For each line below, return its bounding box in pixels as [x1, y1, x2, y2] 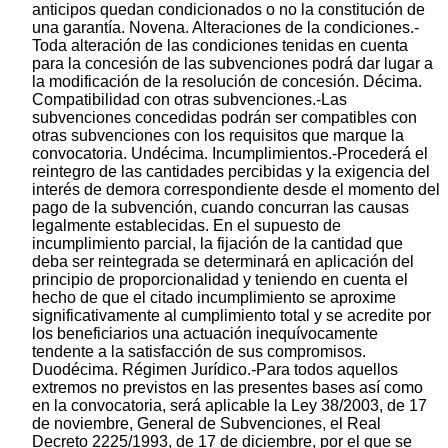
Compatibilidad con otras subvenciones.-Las [32, 91, 347, 109]
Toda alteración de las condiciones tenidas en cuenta [32, 37, 408, 55]
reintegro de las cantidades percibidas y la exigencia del [32, 163, 430, 181]
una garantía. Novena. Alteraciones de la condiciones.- [32, 19, 419, 37]
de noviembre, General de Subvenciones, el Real [32, 415, 381, 433]
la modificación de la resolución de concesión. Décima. [32, 73, 422, 91]
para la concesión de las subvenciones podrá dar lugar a [32, 55, 433, 73]
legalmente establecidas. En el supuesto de [32, 217, 341, 235]
